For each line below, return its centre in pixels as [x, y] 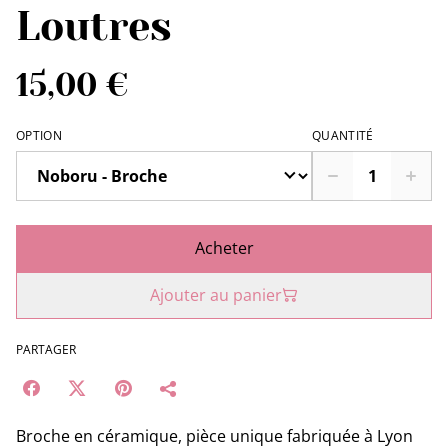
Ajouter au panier [216, 294]
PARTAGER [46, 349]
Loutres [94, 26]
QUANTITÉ [343, 135]
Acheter [224, 247]
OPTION [39, 135]
